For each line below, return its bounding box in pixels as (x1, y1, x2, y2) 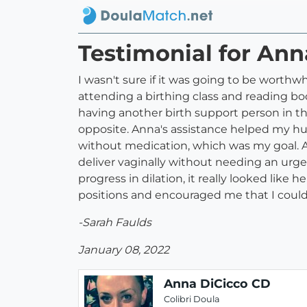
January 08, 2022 (78, 243, 169, 257)
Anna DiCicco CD (164, 276, 271, 291)
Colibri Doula (164, 294, 220, 305)
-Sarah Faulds (78, 216, 151, 230)
